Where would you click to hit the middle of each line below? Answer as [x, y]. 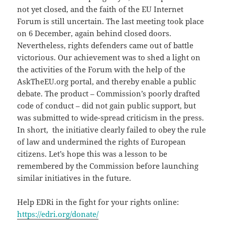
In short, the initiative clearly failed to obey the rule [112, 129]
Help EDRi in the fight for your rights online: [98, 202]
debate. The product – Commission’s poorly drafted [109, 93]
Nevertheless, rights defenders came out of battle [105, 45]
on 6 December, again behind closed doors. [94, 33]
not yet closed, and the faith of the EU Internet [100, 9]
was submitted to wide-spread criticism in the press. [111, 117]
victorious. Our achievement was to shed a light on [109, 57]
